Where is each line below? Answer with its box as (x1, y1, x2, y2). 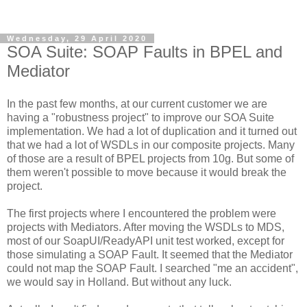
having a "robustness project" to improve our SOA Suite (7, 111, 274, 123)
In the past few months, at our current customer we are (7, 97, 267, 110)
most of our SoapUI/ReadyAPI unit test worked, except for (7, 234, 284, 247)
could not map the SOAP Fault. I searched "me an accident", (7, 262, 298, 274)
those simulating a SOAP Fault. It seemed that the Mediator (7, 248, 293, 260)
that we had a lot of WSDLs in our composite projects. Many (7, 138, 295, 151)
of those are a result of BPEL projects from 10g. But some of (7, 152, 294, 164)
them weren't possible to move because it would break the (7, 166, 286, 178)
